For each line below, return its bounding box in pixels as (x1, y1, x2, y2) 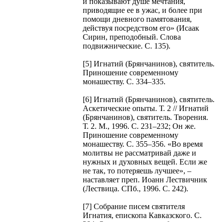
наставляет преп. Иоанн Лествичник (83, 175, 207, 184)
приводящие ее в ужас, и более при (83, 5, 202, 14)
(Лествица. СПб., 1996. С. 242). (83, 184, 188, 193)
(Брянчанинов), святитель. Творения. (83, 112, 208, 121)
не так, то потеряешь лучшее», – (83, 166, 191, 175)
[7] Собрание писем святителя (83, 202, 185, 211)
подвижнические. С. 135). (83, 41, 170, 50)
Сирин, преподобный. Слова (83, 32, 181, 41)
